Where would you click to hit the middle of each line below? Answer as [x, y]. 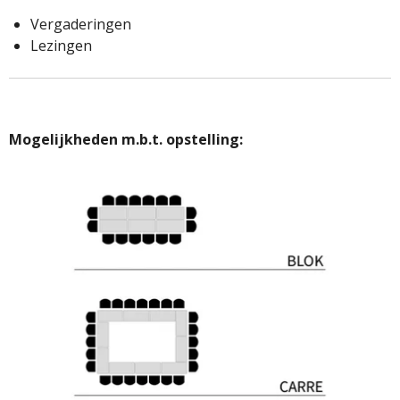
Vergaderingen [81, 24]
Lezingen [61, 45]
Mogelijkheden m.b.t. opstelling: [126, 139]
